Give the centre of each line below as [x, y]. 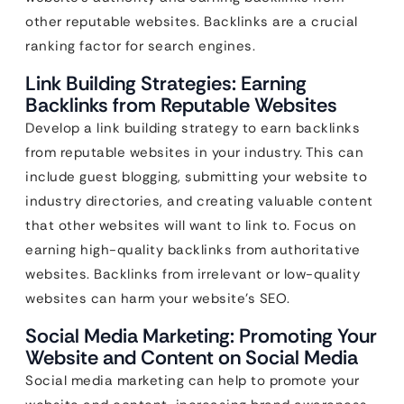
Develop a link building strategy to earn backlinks [193, 128]
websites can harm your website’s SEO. [158, 298]
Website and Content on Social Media [192, 357]
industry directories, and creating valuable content [199, 201]
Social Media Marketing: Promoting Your [201, 335]
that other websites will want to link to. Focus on [191, 225]
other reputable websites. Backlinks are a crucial [192, 21]
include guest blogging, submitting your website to [196, 176]
